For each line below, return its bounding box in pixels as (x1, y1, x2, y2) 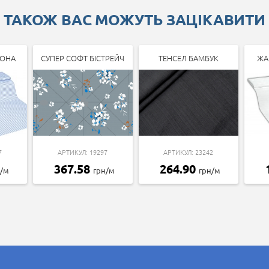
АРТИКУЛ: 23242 (163, 147, 213, 157)
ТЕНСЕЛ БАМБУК (158, 52, 219, 64)
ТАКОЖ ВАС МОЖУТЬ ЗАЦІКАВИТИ (4, 9, 265, 29)
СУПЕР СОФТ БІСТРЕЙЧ (41, 52, 124, 64)
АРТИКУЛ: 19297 (58, 147, 107, 157)
